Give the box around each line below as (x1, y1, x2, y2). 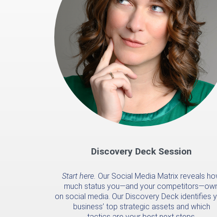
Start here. (62, 171, 96, 181)
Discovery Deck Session (91, 145, 192, 157)
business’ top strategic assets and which (73, 201, 210, 211)
